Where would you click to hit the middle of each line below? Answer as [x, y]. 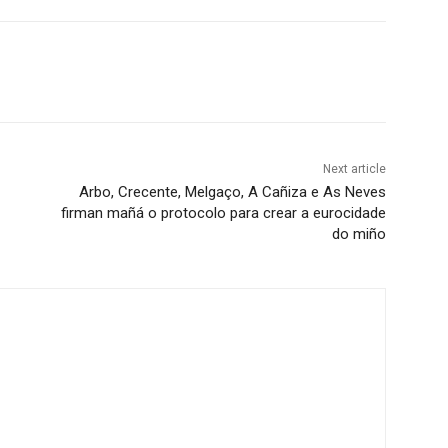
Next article [354, 169]
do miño [358, 234]
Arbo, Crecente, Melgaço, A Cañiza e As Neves [232, 192]
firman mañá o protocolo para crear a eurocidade [223, 213]
